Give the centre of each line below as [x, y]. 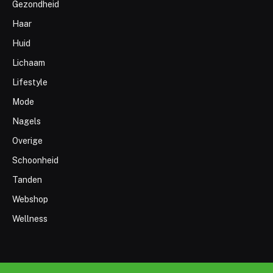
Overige [27, 140]
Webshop [30, 199]
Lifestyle [30, 82]
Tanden [27, 179]
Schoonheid [35, 160]
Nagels [27, 121]
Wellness [30, 218]
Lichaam [29, 62]
